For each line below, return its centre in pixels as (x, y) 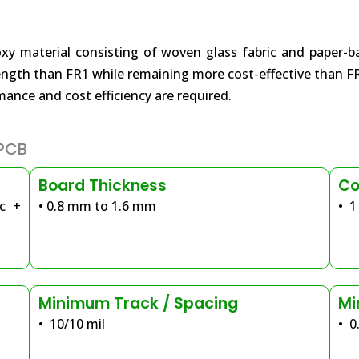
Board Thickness (103, 186)
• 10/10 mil (72, 324)
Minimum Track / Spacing (139, 303)
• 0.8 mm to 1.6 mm (98, 206)
